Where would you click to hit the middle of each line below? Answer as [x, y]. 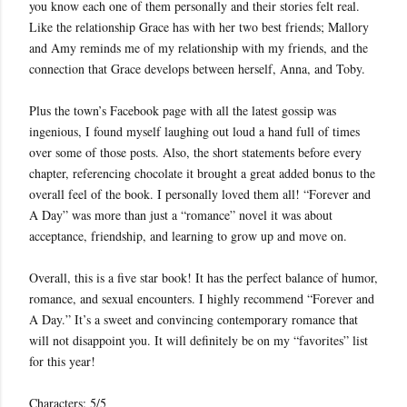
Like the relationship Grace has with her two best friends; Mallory [199, 27]
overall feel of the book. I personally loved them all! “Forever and [200, 194]
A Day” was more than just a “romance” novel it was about [181, 215]
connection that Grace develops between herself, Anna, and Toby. [197, 69]
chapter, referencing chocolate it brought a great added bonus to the [202, 173]
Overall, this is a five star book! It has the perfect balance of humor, [203, 278]
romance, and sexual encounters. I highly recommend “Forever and [202, 298]
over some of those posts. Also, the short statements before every [195, 152]
